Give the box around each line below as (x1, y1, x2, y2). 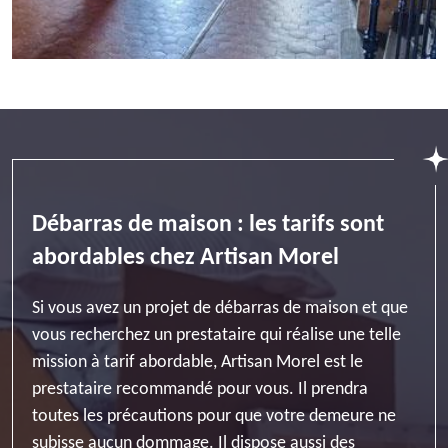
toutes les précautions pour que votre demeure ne (32, 407, 396, 426)
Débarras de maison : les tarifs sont (32, 213, 384, 237)
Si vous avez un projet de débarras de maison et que (32, 299, 408, 318)
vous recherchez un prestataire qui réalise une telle (32, 326, 401, 345)
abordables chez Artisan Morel (32, 246, 339, 270)
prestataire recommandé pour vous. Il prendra (32, 380, 368, 399)
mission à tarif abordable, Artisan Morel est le (32, 353, 363, 372)
